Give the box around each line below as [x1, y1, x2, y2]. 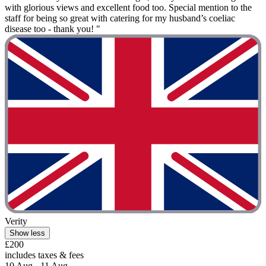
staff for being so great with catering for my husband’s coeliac [5, 13, 235, 24]
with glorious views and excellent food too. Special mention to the [5, 2, 252, 13]
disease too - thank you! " [5, 24, 100, 34]
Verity [5, 216, 27, 227]
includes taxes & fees [5, 250, 84, 261]
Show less [9, 229, 45, 238]
